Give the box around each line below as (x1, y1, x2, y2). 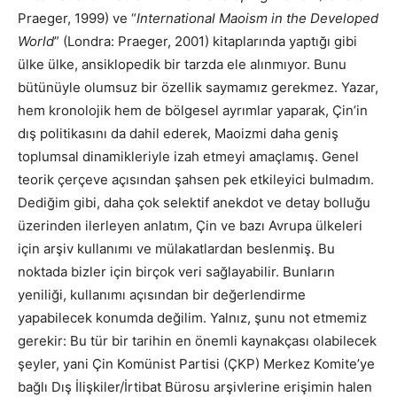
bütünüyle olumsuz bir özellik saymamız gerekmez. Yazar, (18, 78, 378, 96)
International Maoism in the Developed (136, 9, 378, 27)
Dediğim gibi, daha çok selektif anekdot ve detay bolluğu (18, 193, 370, 211)
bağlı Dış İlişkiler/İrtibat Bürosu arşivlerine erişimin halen (18, 378, 372, 395)
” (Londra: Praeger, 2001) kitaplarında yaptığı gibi (54, 32, 357, 50)
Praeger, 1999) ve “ (18, 9, 136, 27)
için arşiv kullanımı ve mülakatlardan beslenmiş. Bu (18, 239, 335, 257)
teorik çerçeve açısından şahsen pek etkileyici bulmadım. (18, 170, 374, 188)
